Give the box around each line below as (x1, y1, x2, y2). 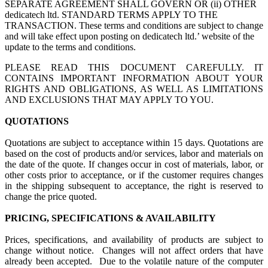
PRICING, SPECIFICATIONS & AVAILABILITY (5, 213, 216, 223)
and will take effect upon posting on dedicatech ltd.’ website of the (5, 31, 254, 41)
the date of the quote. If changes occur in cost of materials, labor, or (5, 159, 263, 169)
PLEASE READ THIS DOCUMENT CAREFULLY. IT (5, 62, 263, 72)
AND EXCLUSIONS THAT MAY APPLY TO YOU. (5, 95, 214, 105)
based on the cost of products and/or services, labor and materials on (5, 148, 263, 159)
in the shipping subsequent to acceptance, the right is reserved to (5, 181, 263, 191)
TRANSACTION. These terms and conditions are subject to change (5, 20, 263, 31)
